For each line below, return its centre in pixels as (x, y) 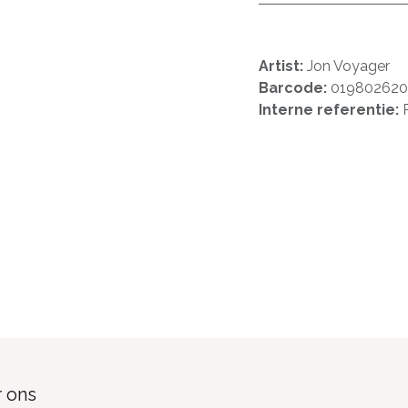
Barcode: (295, 88)
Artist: (283, 66)
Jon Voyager (348, 66)
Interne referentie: (331, 110)
